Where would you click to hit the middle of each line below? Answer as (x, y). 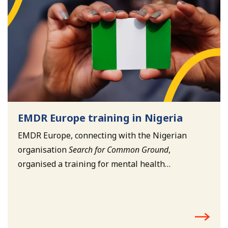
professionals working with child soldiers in (102, 178)
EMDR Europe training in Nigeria (100, 118)
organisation (43, 149)
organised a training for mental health (91, 164)
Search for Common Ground (118, 149)
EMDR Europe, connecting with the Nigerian (102, 135)
